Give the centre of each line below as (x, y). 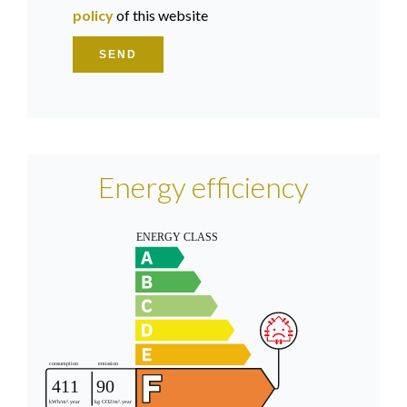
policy (93, 15)
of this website (161, 15)
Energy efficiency (203, 187)
